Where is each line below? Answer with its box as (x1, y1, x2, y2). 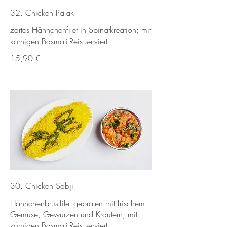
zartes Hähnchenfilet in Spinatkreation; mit (10, 24, 151, 35)
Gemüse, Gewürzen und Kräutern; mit (10, 208, 137, 220)
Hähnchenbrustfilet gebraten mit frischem (10, 197, 145, 209)
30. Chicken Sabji (10, 180, 73, 192)
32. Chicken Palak (10, 7, 74, 18)
